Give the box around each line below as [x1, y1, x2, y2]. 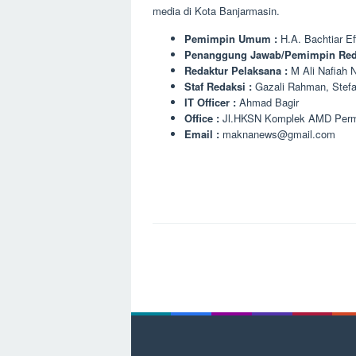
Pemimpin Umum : [184, 31, 281, 47]
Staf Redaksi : [184, 79, 252, 95]
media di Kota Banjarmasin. [153, 3, 280, 19]
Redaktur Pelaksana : [184, 63, 291, 79]
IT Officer [184, 95, 230, 110]
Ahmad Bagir [236, 95, 299, 110]
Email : [184, 126, 219, 142]
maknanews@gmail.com [219, 126, 335, 142]
